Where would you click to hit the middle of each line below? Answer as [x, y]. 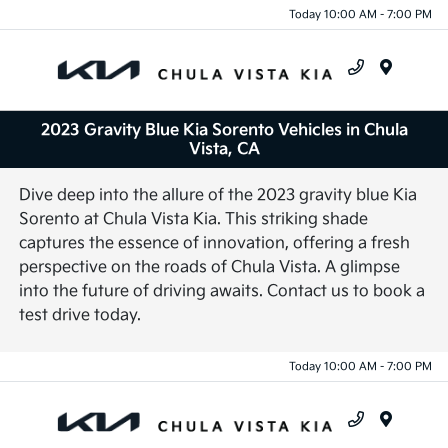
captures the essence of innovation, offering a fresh [215, 244]
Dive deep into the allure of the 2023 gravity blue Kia [218, 196]
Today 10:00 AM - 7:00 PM [360, 14]
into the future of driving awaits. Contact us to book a [222, 292]
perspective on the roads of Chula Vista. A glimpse [210, 268]
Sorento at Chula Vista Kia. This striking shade [194, 220]
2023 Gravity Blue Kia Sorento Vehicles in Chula [224, 130]
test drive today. [80, 316]
